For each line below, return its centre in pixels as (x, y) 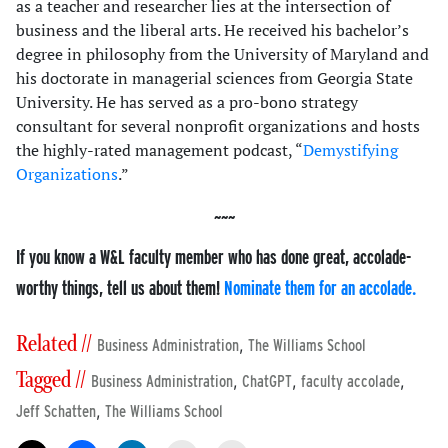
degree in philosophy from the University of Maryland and (222, 54)
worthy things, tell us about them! (120, 288)
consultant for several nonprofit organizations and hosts (218, 126)
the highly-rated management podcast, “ (159, 150)
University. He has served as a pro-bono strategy (187, 102)
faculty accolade (350, 382)
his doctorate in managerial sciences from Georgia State (214, 78)
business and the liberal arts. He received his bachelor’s (212, 30)
